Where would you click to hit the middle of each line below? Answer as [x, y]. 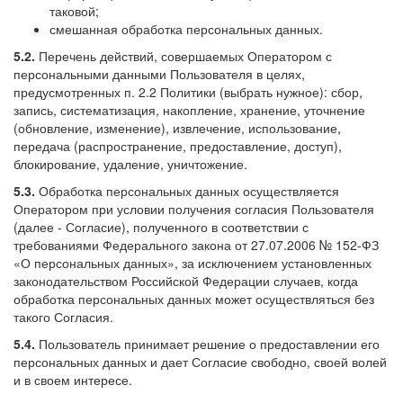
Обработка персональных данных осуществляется [187, 190]
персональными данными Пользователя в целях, [159, 73]
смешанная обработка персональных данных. [186, 28]
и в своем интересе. [73, 379]
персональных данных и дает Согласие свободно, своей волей [200, 361]
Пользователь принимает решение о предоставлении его [207, 343]
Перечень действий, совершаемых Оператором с [184, 55]
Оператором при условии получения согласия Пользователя [194, 208]
